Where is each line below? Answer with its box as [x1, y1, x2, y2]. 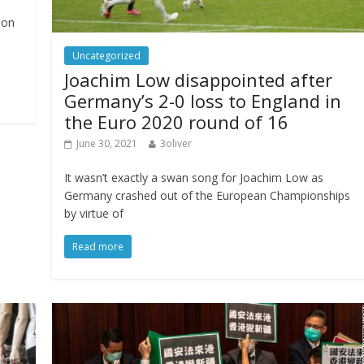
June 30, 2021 [76, 136, 138, 150]
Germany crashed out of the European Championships [64, 187, 351, 203]
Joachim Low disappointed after [64, 67, 333, 92]
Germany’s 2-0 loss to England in [64, 88, 342, 113]
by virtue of [64, 205, 124, 221]
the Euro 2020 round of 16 [64, 109, 289, 134]
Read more [72, 239, 124, 253]
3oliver [160, 136, 193, 150]
